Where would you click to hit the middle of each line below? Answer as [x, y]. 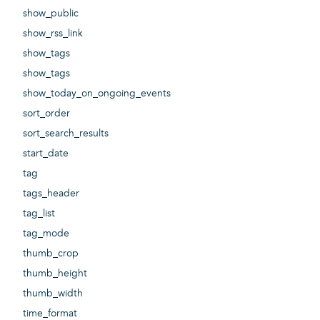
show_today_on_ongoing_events [97, 94]
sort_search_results [66, 134]
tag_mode [46, 234]
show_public [51, 14]
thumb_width [53, 294]
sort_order [46, 114]
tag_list [39, 214]
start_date [46, 154]
